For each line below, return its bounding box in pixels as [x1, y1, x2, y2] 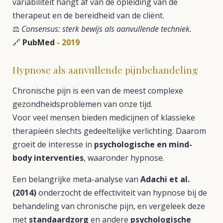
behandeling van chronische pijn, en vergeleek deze [12, 201, 205, 212]
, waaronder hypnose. [84, 152, 164, 163]
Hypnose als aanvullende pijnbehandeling [12, 63, 198, 76]
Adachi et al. [140, 174, 190, 185]
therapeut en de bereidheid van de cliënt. [12, 10, 164, 21]
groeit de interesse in [12, 139, 94, 150]
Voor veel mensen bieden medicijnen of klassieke [12, 112, 195, 123]
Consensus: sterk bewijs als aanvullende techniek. [21, 23, 192, 34]
